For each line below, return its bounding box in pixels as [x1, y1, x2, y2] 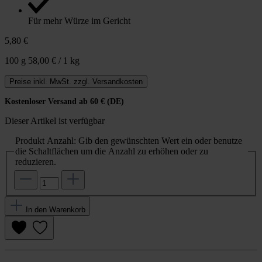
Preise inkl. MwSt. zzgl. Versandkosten [9, 77, 143, 86]
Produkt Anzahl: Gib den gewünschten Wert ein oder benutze [15, 135, 242, 146]
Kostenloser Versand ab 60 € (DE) [5, 96, 124, 106]
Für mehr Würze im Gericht [28, 15, 130, 26]
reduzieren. [15, 156, 56, 167]
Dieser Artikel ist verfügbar [5, 115, 105, 126]
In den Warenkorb [26, 205, 85, 215]
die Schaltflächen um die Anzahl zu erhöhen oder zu [15, 146, 208, 156]
